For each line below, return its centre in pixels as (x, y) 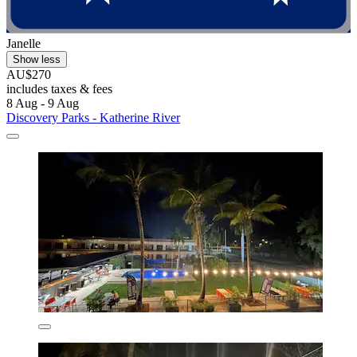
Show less (37, 60)
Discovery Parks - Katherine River (93, 118)
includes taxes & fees (59, 89)
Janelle (24, 44)
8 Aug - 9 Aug (43, 104)
